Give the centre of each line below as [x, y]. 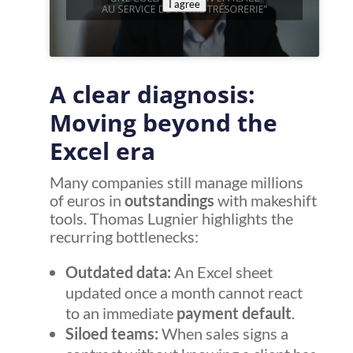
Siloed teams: [111, 334]
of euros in [87, 201]
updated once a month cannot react [184, 293]
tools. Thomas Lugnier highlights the [171, 219]
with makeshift [265, 201]
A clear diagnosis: [152, 95]
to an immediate [121, 313]
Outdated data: [118, 272]
